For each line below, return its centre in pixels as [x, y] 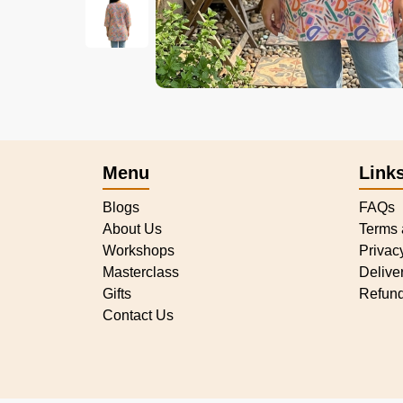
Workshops [139, 250]
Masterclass [141, 272]
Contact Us [138, 315]
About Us [132, 228]
